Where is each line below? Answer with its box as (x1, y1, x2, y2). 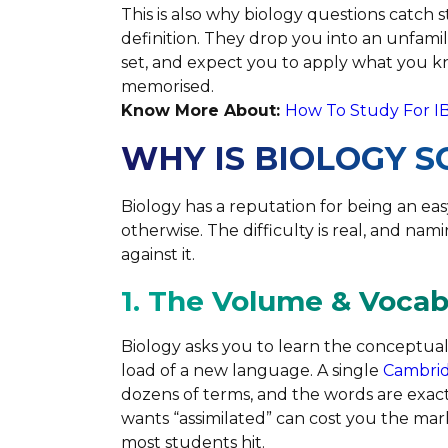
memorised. (120, 76, 214, 96)
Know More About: (120, 100, 285, 120)
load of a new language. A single (120, 360, 379, 380)
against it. (120, 244, 195, 264)
